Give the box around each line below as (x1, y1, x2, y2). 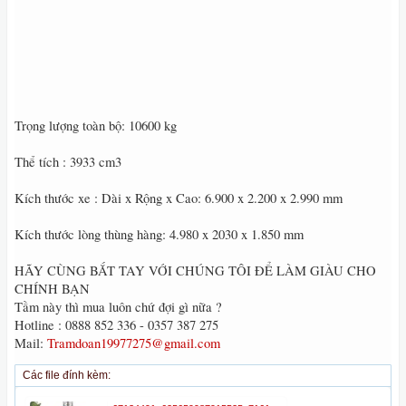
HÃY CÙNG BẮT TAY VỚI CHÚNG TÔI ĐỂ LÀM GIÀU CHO (14, 262, 376, 279)
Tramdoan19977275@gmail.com (47, 334, 220, 352)
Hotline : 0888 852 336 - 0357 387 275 (14, 316, 218, 333)
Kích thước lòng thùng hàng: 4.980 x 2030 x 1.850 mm (14, 226, 304, 243)
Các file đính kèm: (23, 369, 111, 382)
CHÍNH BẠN (14, 280, 90, 297)
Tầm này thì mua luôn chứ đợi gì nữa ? (14, 298, 222, 315)
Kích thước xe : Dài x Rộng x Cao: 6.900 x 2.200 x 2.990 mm (14, 189, 343, 207)
